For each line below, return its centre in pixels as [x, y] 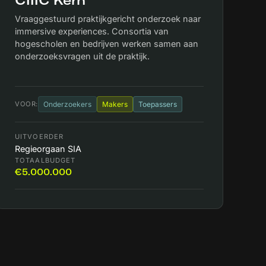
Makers [115, 104]
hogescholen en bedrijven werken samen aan [107, 44]
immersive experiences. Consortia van [92, 31]
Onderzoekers [67, 104]
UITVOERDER [39, 137]
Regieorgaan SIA [48, 149]
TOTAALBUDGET [45, 161]
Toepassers [157, 104]
